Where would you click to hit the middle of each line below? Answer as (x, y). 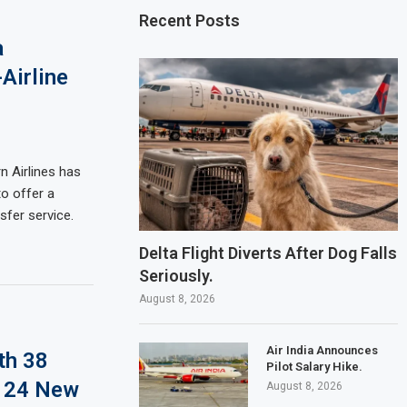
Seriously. (177, 275)
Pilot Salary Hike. (315, 366)
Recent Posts (190, 20)
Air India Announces (323, 350)
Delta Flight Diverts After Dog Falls (268, 253)
